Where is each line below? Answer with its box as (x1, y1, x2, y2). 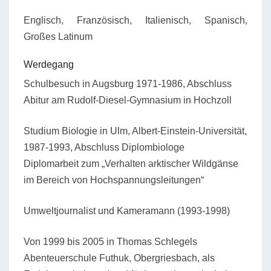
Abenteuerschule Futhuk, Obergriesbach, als (24, 252, 215, 263)
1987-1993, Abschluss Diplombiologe (24, 142, 184, 152)
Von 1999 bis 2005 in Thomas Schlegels (24, 236, 197, 247)
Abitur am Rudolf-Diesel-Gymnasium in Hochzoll (24, 94, 232, 105)
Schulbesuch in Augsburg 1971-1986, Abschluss (24, 78, 232, 89)
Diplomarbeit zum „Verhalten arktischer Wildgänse (24, 158, 238, 169)
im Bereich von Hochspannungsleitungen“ (24, 174, 204, 185)
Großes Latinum (24, 31, 93, 42)
